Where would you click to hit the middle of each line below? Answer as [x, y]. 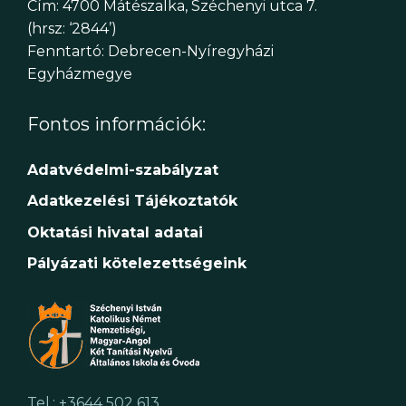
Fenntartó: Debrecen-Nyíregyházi [150, 52]
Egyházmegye [80, 74]
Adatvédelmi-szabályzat [125, 169]
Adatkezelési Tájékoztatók [132, 201]
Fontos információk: [116, 124]
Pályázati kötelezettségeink [137, 264]
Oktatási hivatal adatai [115, 232]
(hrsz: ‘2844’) [72, 29]
